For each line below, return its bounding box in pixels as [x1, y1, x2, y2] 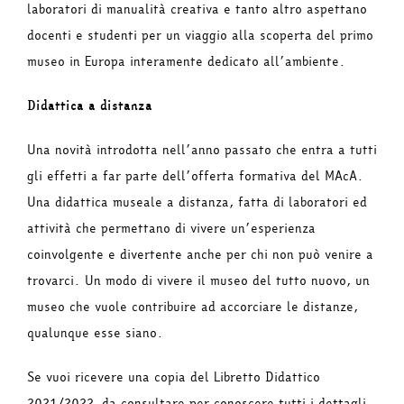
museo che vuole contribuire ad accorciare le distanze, [27, 298, 358, 317]
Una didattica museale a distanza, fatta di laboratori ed [27, 193, 367, 213]
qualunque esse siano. [27, 324, 163, 344]
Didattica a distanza [27, 96, 152, 116]
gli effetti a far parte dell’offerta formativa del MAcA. [27, 167, 363, 187]
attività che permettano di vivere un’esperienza [27, 219, 316, 239]
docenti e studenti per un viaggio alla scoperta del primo [27, 26, 373, 46]
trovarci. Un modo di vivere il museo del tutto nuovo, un [27, 271, 370, 291]
